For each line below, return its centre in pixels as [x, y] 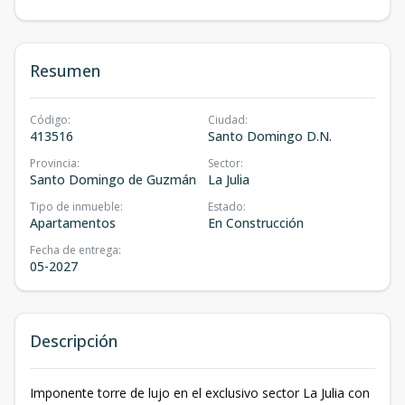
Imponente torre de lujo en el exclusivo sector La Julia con [200, 393]
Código [49, 120]
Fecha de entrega [74, 250]
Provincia [53, 164]
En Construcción [256, 223]
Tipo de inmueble [75, 207]
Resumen [65, 71]
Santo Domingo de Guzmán [113, 180]
